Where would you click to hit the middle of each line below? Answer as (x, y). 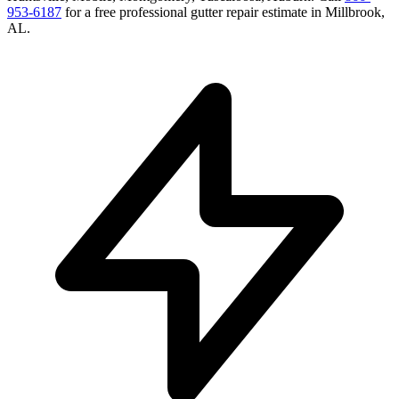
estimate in (292, 12)
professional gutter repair (189, 12)
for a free (92, 12)
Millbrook (353, 12)
